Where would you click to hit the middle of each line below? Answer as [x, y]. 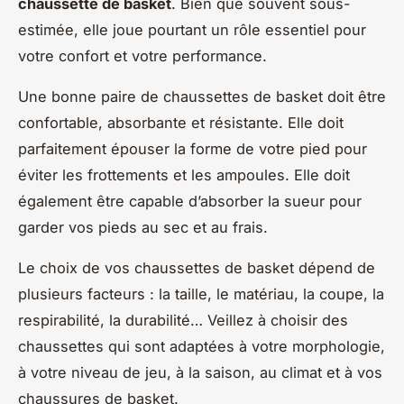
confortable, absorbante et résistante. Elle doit [181, 123]
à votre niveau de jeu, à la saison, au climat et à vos [200, 373]
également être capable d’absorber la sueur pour [190, 202]
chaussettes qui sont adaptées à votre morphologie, [202, 347]
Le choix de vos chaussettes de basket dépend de [197, 268]
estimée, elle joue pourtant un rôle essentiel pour [192, 30]
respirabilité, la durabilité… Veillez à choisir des [183, 321]
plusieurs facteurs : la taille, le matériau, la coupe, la [201, 294]
